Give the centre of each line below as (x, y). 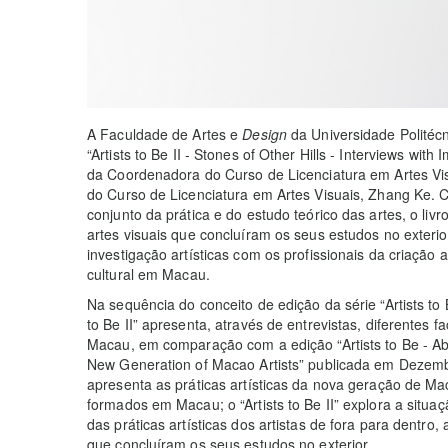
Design (264, 133)
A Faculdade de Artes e (165, 133)
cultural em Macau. (148, 273)
